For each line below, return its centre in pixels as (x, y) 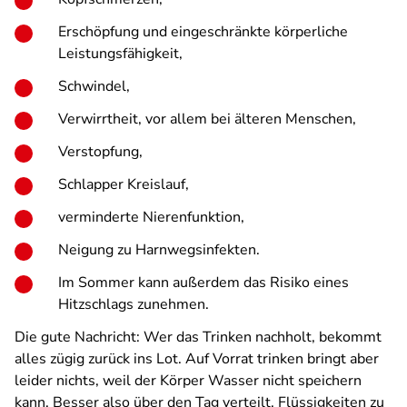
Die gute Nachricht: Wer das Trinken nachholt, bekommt (198, 337)
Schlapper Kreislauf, (124, 184)
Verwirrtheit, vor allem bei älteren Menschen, (207, 119)
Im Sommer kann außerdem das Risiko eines (203, 283)
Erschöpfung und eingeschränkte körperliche (203, 32)
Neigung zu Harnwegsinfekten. (159, 250)
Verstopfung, (100, 152)
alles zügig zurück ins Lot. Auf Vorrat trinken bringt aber (197, 359)
